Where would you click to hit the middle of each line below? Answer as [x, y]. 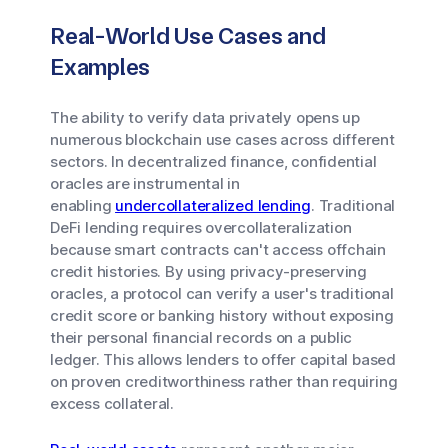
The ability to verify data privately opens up [205, 117]
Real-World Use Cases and [188, 36]
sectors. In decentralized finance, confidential [213, 161]
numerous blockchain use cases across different [222, 139]
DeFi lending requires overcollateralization [201, 227]
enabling [83, 205]
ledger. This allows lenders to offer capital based [223, 359]
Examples [100, 67]
